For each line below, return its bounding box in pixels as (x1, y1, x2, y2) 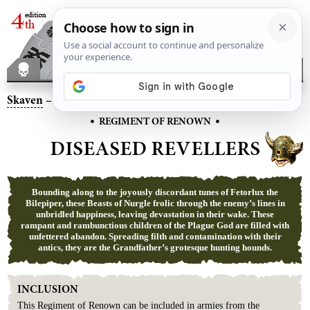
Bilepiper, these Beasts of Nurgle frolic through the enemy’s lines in (25, 198, 285, 208)
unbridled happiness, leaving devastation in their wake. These (36, 209, 274, 219)
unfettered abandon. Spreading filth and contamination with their (28, 231, 282, 241)
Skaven (7, 95, 43, 107)
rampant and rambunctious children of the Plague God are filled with (21, 220, 289, 230)
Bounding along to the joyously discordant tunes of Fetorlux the (32, 187, 278, 197)
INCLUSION (17, 284, 78, 295)
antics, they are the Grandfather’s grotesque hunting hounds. (38, 242, 272, 253)
